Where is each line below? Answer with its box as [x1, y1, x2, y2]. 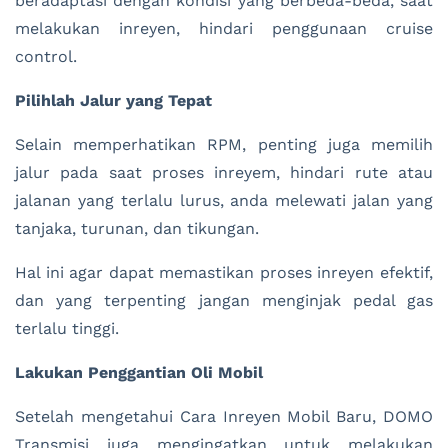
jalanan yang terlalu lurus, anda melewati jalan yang [15, 190, 433, 210]
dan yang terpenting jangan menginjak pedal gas [15, 290, 433, 310]
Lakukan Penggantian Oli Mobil [15, 362, 263, 382]
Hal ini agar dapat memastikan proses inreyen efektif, [15, 262, 433, 282]
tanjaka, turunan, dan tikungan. [15, 218, 259, 238]
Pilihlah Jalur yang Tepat [15, 90, 212, 110]
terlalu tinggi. [15, 318, 119, 338]
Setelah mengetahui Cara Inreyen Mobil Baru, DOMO [15, 406, 433, 426]
